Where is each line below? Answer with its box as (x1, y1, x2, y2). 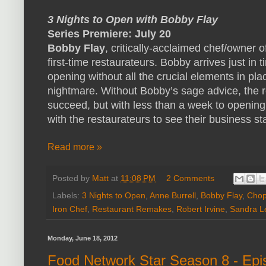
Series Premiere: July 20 (47, 28, 171, 40)
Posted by (52, 173, 92, 183)
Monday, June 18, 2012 (47, 235, 118, 242)
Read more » (47, 142, 102, 153)
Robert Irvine (176, 204, 225, 214)
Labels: (52, 191, 82, 201)
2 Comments (166, 173, 215, 183)
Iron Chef (52, 204, 87, 214)
